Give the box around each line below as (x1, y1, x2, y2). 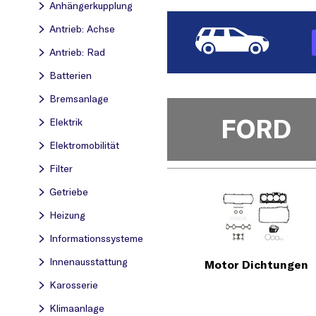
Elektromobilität (49, 139, 119, 152)
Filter (49, 162, 73, 175)
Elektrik (49, 116, 83, 128)
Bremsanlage (49, 92, 109, 105)
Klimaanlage (49, 302, 104, 315)
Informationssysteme (49, 232, 143, 245)
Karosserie (49, 279, 98, 291)
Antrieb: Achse (49, 23, 115, 35)
